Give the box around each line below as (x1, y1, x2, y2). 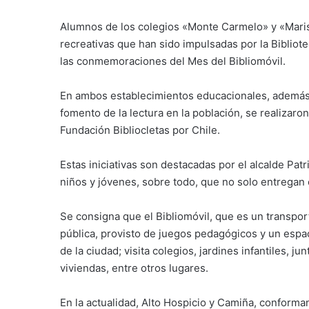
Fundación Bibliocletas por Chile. (60, 123, 220, 137)
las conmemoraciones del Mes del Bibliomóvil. (60, 54, 286, 68)
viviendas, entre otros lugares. (60, 261, 208, 275)
